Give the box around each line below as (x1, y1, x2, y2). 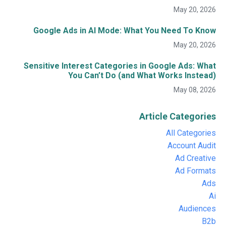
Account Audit (167, 141, 216, 151)
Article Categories (139, 111, 216, 122)
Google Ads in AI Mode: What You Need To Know (33, 26, 216, 36)
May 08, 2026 (174, 86, 216, 94)
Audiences (179, 204, 216, 214)
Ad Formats (175, 166, 216, 176)
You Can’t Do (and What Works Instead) (68, 71, 216, 81)
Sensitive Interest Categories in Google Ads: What (24, 61, 216, 71)
